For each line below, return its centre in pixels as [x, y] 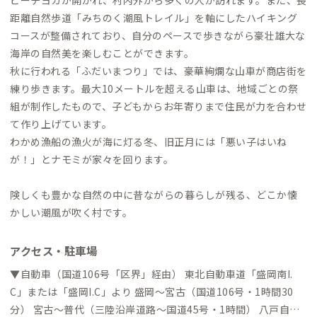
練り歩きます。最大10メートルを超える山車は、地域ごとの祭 [154, 88]
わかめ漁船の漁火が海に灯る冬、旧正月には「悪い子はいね [149, 141]
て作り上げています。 [61, 123]
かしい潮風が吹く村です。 [71, 212]
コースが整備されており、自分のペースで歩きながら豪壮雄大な [158, 35]
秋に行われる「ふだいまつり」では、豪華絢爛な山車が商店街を [158, 70]
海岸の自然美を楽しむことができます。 [102, 53]
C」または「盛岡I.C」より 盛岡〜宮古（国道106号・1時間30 [152, 291]
